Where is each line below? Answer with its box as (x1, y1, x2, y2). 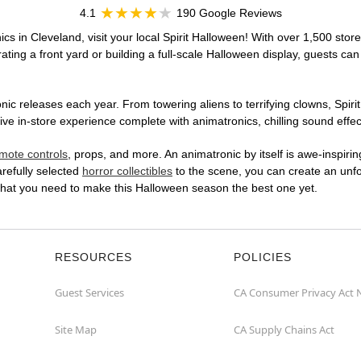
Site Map (55, 322, 97, 338)
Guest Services (55, 285, 124, 301)
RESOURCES (55, 251, 132, 264)
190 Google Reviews (176, 6, 282, 20)
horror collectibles (82, 164, 172, 178)
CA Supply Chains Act (234, 322, 334, 338)
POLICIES (234, 251, 292, 264)
